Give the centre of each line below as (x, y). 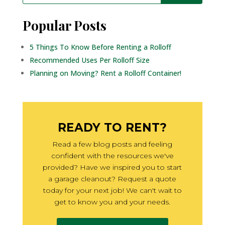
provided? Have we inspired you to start (113, 167)
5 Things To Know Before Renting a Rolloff (100, 47)
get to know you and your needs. (113, 202)
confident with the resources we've (112, 156)
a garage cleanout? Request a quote (113, 179)
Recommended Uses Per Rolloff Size (89, 60)
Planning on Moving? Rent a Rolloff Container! (105, 73)
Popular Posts (64, 26)
